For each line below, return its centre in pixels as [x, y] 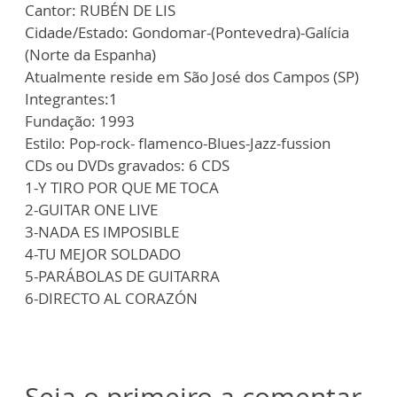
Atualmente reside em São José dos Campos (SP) [192, 77]
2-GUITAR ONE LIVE [91, 210]
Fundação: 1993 [80, 121]
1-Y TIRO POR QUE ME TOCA [122, 187]
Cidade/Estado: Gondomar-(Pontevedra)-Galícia [187, 32]
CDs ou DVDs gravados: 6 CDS [127, 165]
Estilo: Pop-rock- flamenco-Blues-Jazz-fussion [178, 143]
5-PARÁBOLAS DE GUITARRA [122, 276]
